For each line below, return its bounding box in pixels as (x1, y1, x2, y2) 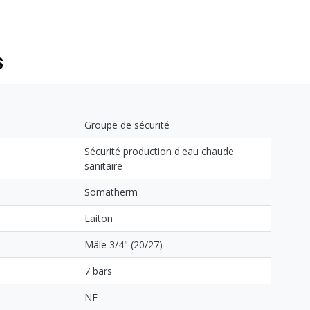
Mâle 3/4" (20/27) (84, 238, 163, 252)
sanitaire (84, 159, 122, 173)
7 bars (84, 264, 112, 278)
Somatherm (84, 185, 138, 199)
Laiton (84, 212, 113, 226)
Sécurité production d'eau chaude (84, 145, 234, 158)
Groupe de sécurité (84, 118, 170, 132)
